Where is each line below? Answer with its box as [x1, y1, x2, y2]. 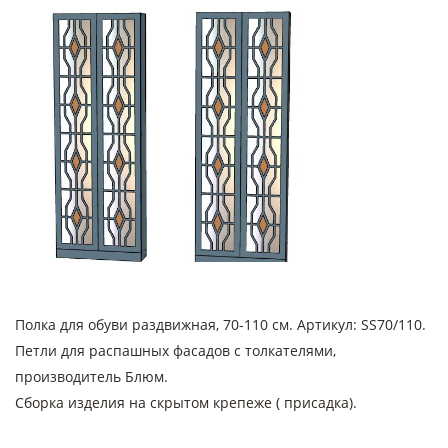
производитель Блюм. [15, 367, 168, 387]
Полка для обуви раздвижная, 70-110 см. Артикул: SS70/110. [15, 315, 426, 335]
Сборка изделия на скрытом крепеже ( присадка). [15, 393, 357, 413]
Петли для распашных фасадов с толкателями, [15, 341, 336, 361]
